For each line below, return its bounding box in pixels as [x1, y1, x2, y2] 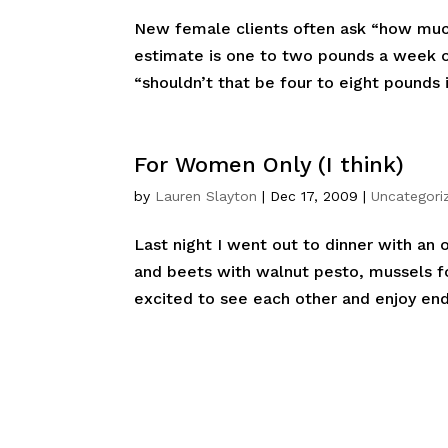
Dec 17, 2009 [270, 188, 359, 204]
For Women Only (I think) [134, 152, 405, 177]
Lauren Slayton [155, 188, 258, 204]
